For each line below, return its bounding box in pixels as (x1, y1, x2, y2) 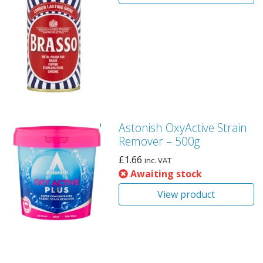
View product (157, 188, 215, 201)
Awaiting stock (127, 167, 202, 180)
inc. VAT (144, 155, 171, 166)
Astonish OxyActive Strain (118, 120, 247, 136)
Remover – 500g (118, 133, 200, 149)
